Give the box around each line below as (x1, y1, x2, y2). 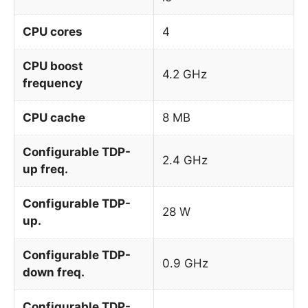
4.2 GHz (162, 67, 207, 81)
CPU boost (23, 58, 83, 73)
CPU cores (23, 24, 82, 38)
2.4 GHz (162, 153, 208, 167)
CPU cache (23, 110, 85, 124)
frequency (23, 76, 82, 90)
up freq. (23, 162, 68, 176)
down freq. (23, 265, 85, 279)
